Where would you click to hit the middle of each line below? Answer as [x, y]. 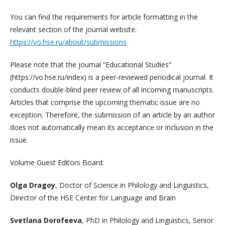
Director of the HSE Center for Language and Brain [93, 197]
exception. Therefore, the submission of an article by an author [113, 115]
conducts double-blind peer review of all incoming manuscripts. [112, 89]
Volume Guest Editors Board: [57, 162]
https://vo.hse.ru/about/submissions [68, 42]
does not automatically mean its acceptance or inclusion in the [112, 127]
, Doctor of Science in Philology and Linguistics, [132, 185]
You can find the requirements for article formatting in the [104, 17]
